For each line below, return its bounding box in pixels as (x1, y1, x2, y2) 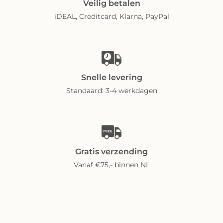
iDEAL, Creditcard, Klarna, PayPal (54, 12, 169, 21)
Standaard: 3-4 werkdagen (66, 86, 157, 96)
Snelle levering (81, 73, 142, 83)
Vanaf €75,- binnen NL (73, 160, 150, 170)
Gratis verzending (75, 147, 148, 157)
